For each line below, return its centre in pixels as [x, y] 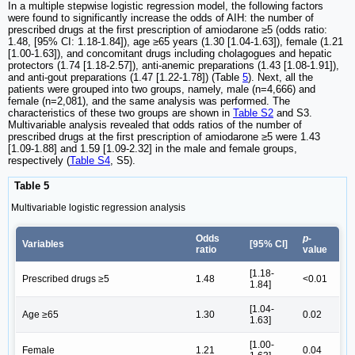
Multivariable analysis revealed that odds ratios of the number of [155, 125]
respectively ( [39, 161]
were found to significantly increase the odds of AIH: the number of [161, 18]
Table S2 [253, 113]
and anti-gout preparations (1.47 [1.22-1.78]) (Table [125, 78]
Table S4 [90, 161]
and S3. [293, 113]
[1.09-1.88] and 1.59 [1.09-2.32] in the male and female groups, [153, 149]
